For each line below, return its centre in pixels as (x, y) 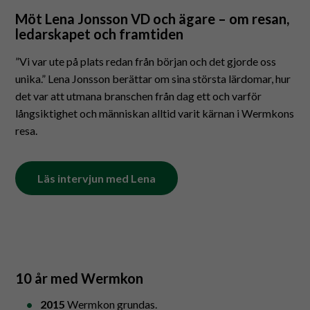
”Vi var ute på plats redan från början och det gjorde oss (146, 61)
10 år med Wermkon (80, 278)
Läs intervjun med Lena (97, 178)
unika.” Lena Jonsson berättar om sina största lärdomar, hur (153, 78)
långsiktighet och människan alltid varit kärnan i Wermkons (155, 113)
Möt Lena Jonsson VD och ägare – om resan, (153, 18)
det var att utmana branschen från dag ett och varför (139, 95)
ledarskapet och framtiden (100, 34)
